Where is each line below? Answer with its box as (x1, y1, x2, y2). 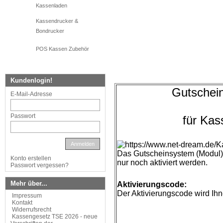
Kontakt (12, 199, 32, 206)
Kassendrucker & (36, 18, 78, 24)
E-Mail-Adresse (10, 91, 52, 98)
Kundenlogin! (10, 77, 52, 84)
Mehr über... (10, 180, 47, 187)
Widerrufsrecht (12, 206, 51, 213)
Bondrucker (36, 28, 64, 34)
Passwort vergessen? (10, 162, 69, 169)
